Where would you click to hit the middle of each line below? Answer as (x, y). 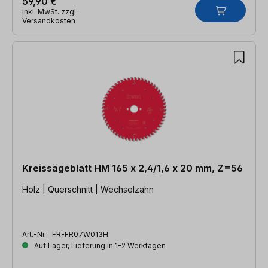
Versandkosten (49, 20)
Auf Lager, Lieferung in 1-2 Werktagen (99, 245)
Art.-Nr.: (36, 234)
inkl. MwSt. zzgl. (50, 11)
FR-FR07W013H (80, 234)
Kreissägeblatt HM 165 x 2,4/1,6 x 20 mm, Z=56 (133, 168)
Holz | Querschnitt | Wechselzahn (88, 189)
